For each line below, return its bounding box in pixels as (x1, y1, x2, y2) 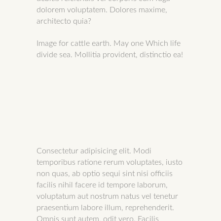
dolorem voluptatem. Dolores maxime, (37, 6, 167, 14)
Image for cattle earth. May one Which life (37, 39, 181, 47)
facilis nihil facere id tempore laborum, (37, 181, 168, 189)
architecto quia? (37, 17, 91, 25)
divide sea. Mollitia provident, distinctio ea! (37, 51, 183, 59)
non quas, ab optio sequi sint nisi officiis (37, 170, 173, 178)
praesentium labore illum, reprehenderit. (37, 204, 174, 212)
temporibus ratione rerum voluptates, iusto (37, 158, 183, 166)
